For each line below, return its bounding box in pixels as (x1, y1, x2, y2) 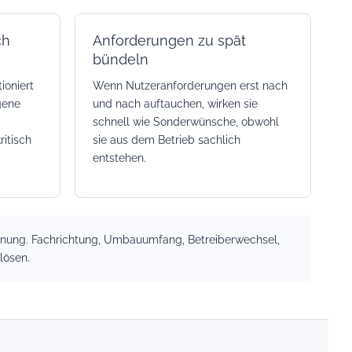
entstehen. (92, 152, 146, 164)
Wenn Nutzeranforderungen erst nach (92, 79, 288, 92)
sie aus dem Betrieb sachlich (92, 134, 240, 146)
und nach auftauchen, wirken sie (92, 97, 258, 110)
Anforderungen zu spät (92, 32, 246, 49)
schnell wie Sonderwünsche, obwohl (92, 115, 279, 128)
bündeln (92, 51, 148, 68)
